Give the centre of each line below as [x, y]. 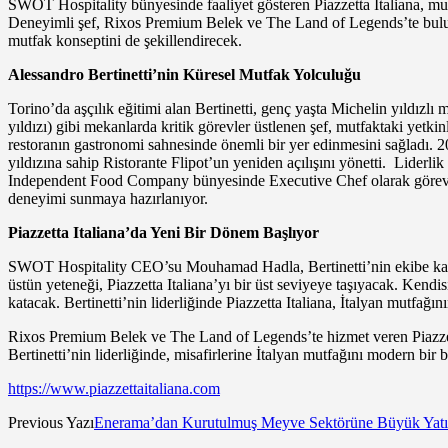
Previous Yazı [51, 423]
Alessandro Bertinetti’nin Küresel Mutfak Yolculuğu [184, 75]
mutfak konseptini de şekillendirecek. [125, 41]
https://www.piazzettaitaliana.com [114, 389]
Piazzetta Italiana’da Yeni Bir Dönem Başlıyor [163, 233]
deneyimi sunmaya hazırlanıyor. [108, 199]
